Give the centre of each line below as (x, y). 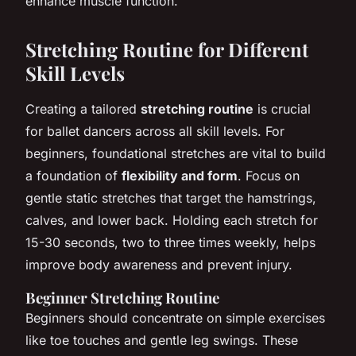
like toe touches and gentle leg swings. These (162, 340)
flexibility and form (180, 175)
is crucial (282, 108)
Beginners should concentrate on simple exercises (175, 317)
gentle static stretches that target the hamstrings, (171, 197)
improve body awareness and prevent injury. (159, 264)
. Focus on (269, 175)
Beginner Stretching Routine (122, 297)
